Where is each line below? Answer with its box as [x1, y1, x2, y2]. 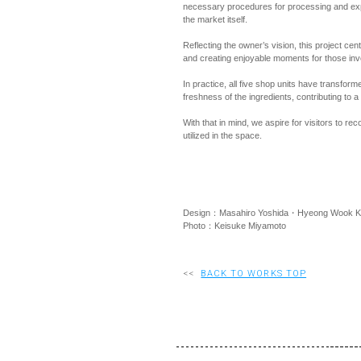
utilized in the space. [183, 131, 262, 140]
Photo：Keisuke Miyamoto [183, 221, 286, 230]
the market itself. [183, 15, 247, 24]
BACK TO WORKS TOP [201, 268, 307, 279]
